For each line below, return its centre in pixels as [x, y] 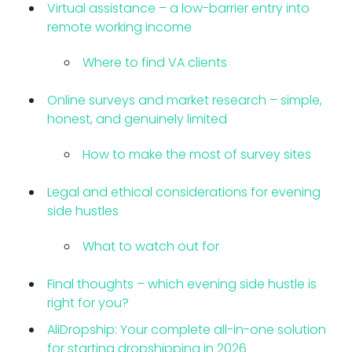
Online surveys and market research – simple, [185, 100]
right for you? [88, 302]
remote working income [119, 27]
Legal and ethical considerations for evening [184, 192]
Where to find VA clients [155, 62]
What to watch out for [151, 246]
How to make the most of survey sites [197, 154]
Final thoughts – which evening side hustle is [182, 284]
